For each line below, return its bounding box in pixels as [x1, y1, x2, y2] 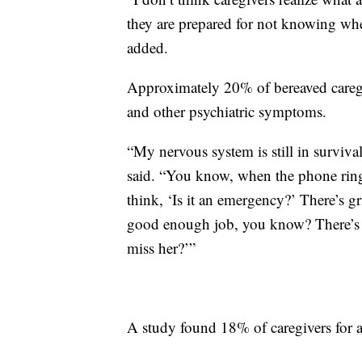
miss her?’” [127, 237, 196, 258]
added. [127, 36, 168, 57]
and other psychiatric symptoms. [127, 100, 326, 121]
